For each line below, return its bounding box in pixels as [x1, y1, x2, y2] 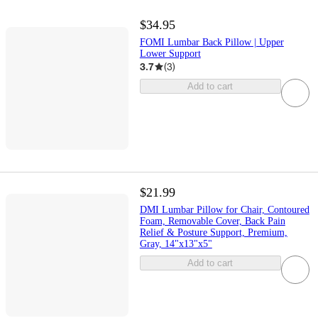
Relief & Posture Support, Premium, [139, 226, 287, 238]
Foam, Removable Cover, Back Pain [139, 215, 285, 226]
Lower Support [139, 48, 201, 60]
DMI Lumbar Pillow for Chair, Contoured [139, 204, 309, 215]
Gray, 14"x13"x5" [139, 238, 212, 249]
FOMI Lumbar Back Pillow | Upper [139, 37, 284, 48]
